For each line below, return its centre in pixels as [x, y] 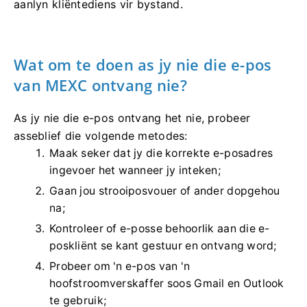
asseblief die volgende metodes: [101, 135]
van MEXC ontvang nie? [100, 85]
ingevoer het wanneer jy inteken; [135, 170]
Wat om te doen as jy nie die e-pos [143, 64]
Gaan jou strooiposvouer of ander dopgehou [165, 191]
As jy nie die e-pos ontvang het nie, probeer [132, 118]
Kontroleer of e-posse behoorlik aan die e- [160, 228]
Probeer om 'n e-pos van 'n [120, 266]
